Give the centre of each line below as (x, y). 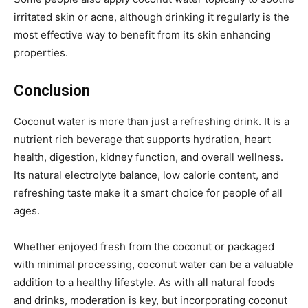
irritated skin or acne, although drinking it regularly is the (152, 16)
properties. (41, 52)
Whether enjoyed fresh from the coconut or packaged (144, 246)
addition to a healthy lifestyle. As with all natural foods (144, 282)
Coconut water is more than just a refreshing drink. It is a (152, 121)
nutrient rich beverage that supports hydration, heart (142, 139)
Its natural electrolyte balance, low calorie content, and (146, 175)
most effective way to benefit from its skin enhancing (142, 34)
